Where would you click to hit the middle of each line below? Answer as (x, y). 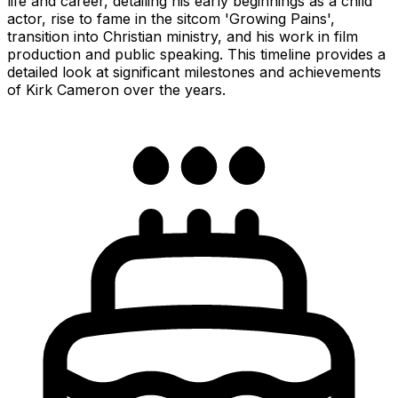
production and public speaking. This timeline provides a (196, 54)
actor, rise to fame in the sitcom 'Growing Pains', (171, 18)
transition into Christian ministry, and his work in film (183, 36)
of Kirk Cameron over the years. (116, 89)
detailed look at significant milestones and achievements (194, 72)
